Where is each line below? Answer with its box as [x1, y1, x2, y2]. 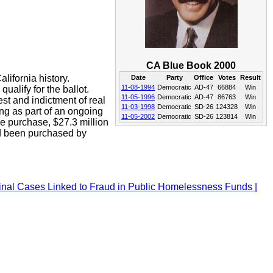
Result [240, 74, 261, 81]
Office [194, 74, 213, 81]
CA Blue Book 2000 [146, 60, 236, 71]
